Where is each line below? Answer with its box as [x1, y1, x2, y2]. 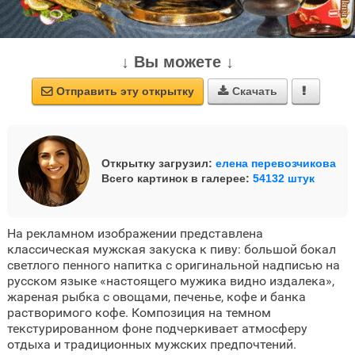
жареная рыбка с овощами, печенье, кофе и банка [6, 289, 306, 305]
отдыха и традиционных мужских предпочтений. [6, 337, 296, 353]
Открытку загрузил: [101, 157, 216, 170]
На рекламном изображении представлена [6, 226, 263, 242]
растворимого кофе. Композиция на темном [6, 305, 271, 321]
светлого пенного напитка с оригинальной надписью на [6, 258, 340, 273]
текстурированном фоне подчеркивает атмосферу [6, 321, 307, 337]
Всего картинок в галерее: [101, 172, 253, 185]
